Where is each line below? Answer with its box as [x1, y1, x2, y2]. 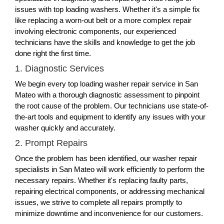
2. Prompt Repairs [15, 138, 87, 148]
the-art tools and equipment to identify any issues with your [15, 112, 205, 121]
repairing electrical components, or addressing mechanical [15, 187, 204, 195]
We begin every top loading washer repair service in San [15, 79, 198, 88]
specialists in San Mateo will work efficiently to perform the [15, 165, 204, 173]
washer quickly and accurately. [15, 123, 115, 132]
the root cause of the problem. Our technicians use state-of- [15, 101, 208, 110]
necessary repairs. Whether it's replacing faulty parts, [15, 176, 188, 184]
